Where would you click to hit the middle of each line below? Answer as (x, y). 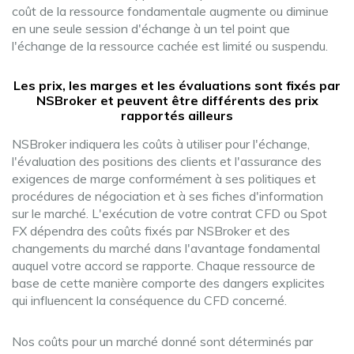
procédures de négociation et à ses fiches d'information (168, 196)
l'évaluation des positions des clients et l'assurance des (167, 161)
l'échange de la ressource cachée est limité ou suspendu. (170, 46)
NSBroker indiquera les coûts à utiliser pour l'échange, (161, 144)
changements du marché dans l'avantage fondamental (166, 248)
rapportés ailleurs (177, 115)
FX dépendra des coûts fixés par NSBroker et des (151, 231)
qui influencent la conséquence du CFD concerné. (149, 300)
